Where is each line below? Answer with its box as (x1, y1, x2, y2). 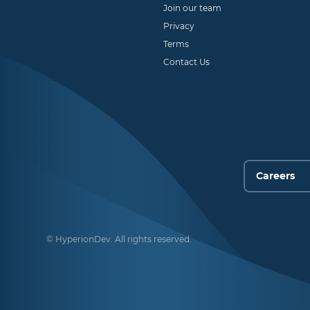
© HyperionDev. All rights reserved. (46, 234, 192, 245)
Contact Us (163, 57, 210, 68)
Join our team (163, 3, 222, 14)
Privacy (163, 21, 195, 32)
